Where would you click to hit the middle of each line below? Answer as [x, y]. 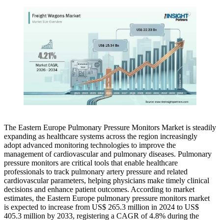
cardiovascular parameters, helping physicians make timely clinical [107, 180]
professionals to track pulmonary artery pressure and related [96, 171]
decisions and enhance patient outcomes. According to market [99, 189]
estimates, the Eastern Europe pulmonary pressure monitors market [107, 198]
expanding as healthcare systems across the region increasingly [101, 136]
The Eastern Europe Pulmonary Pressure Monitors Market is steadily [110, 127]
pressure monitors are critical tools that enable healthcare [91, 163]
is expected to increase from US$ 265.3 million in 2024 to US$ [101, 207]
